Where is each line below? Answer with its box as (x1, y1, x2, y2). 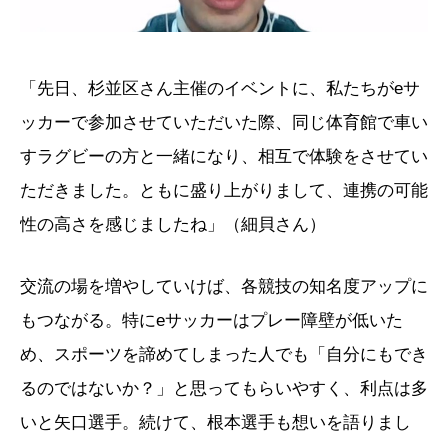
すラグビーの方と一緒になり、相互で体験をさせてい (20, 147, 428, 166)
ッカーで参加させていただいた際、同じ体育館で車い (20, 113, 428, 132)
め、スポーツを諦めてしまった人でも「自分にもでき (20, 345, 428, 364)
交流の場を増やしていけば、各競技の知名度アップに (20, 277, 428, 296)
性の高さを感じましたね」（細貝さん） (20, 215, 326, 234)
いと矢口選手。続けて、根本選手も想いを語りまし (20, 413, 411, 432)
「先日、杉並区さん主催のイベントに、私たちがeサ (20, 79, 420, 98)
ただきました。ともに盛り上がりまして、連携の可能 (20, 181, 428, 200)
